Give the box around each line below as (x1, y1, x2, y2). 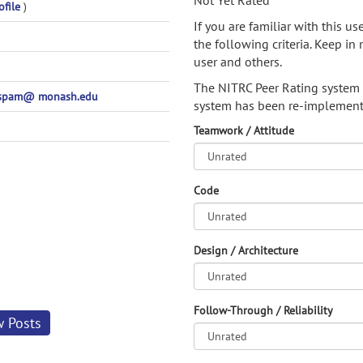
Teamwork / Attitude (194, 123, 294, 138)
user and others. (194, 53, 282, 70)
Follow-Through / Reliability (194, 303, 333, 318)
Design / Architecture (194, 243, 298, 258)
